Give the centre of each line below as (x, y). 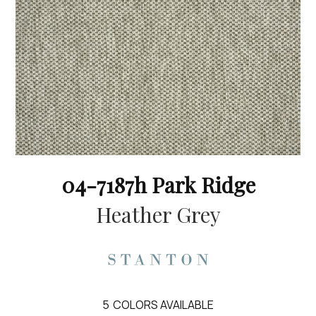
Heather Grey (158, 214)
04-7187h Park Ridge (158, 184)
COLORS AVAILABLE (163, 304)
